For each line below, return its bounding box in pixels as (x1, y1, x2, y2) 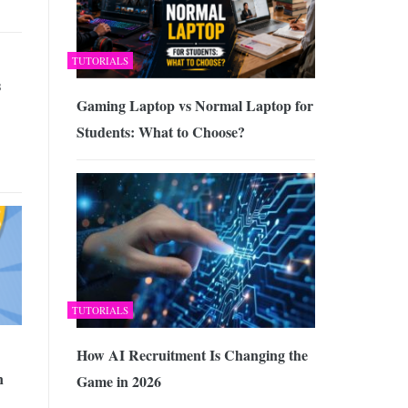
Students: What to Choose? (76, 120, 245, 142)
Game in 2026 (76, 371, 161, 393)
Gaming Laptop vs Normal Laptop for (76, 94, 313, 116)
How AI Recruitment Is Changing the (76, 344, 308, 366)
